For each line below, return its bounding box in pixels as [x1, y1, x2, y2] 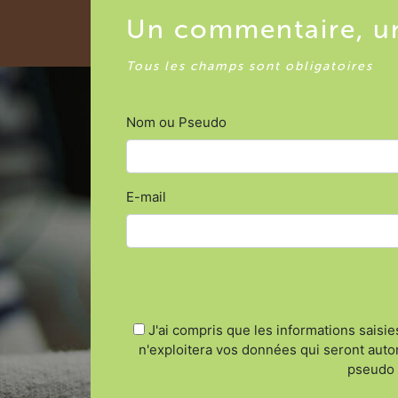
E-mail [126, 188, 166, 205]
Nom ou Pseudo [126, 114, 227, 131]
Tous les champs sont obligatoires [126, 59, 373, 74]
